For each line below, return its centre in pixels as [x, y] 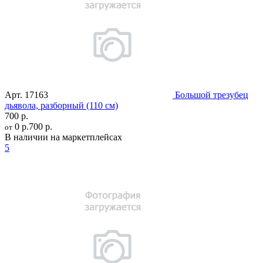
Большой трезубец [212, 95]
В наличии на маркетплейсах [63, 137]
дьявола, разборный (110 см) [61, 105]
